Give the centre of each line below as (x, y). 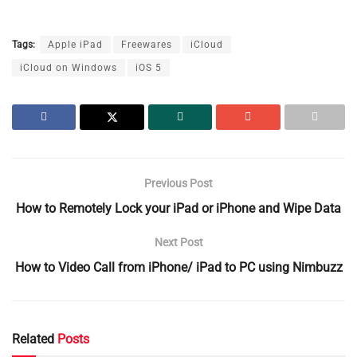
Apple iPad (75, 45)
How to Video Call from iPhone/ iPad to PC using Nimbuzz (178, 268)
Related (33, 339)
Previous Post (178, 184)
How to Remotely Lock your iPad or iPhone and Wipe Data (178, 209)
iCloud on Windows (69, 68)
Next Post (178, 243)
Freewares (147, 45)
